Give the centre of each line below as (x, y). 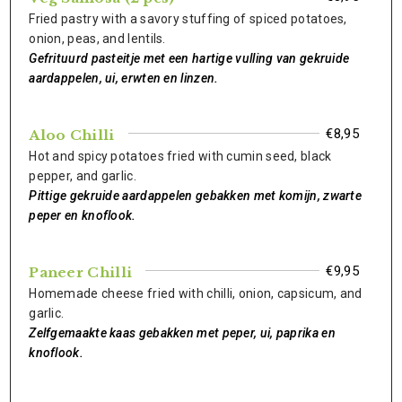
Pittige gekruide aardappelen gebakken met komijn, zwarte (196, 196)
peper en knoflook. (83, 215)
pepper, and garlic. (83, 176)
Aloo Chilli (72, 135)
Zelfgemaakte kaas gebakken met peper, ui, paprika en (182, 333)
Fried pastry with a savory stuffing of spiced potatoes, (188, 19)
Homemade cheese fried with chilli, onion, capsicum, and (196, 293)
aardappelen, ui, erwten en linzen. (124, 78)
